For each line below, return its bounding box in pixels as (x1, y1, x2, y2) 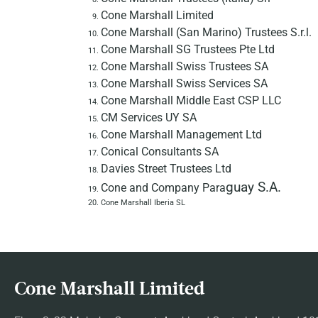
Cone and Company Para (101, 181, 226, 195)
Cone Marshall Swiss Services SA (101, 77, 268, 91)
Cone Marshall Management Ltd (101, 128, 262, 142)
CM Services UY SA (101, 111, 197, 125)
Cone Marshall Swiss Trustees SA (101, 60, 268, 74)
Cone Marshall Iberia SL (101, 198, 185, 208)
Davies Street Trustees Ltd (101, 162, 231, 176)
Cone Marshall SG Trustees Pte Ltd (101, 43, 275, 57)
